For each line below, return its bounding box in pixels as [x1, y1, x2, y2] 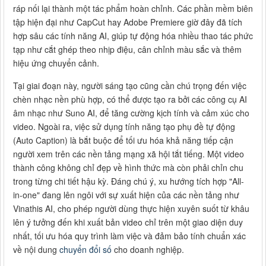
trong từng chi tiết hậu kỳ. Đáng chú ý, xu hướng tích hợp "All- [13, 175, 244, 187]
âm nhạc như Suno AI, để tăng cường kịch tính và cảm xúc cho [13, 106, 249, 119]
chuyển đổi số [59, 243, 112, 255]
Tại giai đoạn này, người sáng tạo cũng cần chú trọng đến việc [13, 79, 246, 91]
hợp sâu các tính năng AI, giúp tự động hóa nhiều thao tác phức [13, 29, 253, 42]
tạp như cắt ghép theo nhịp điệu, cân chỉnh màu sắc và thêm [13, 43, 242, 55]
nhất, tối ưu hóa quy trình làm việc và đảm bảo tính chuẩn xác [13, 229, 246, 242]
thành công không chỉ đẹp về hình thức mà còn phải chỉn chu [13, 161, 243, 173]
